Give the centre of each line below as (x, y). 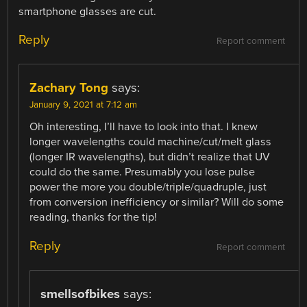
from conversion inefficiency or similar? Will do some (157, 202)
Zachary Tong (69, 88)
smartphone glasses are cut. (88, 12)
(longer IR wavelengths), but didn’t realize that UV (150, 157)
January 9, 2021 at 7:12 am (84, 105)
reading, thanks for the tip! (94, 218)
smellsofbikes (81, 294)
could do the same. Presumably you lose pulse (143, 172)
